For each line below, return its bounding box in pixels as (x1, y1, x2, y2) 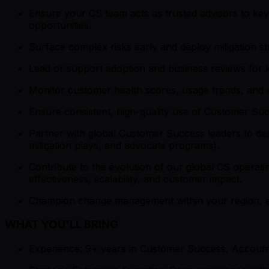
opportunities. (29, 19, 91, 31)
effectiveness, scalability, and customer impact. (29, 172, 242, 185)
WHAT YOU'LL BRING (5, 217, 118, 232)
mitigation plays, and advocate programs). (29, 139, 219, 151)
